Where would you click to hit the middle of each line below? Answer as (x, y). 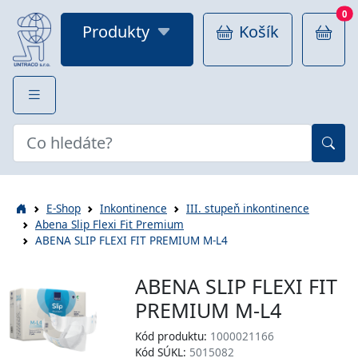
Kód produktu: (173, 336)
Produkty (116, 32)
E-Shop (64, 208)
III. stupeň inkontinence (248, 208)
